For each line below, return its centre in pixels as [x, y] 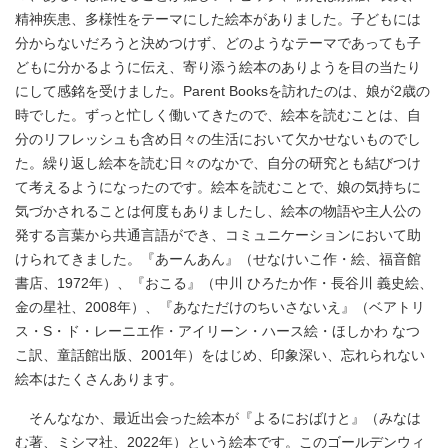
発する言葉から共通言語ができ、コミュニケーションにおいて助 [218, 235]
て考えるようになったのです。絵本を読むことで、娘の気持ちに [218, 187]
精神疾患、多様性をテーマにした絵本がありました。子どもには [218, 19]
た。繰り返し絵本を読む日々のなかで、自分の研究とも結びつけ [218, 163]
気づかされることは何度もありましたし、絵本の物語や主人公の [218, 211]
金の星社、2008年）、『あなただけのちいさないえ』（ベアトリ [220, 307]
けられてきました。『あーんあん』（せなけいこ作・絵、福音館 [218, 259]
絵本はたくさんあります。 [99, 379]
